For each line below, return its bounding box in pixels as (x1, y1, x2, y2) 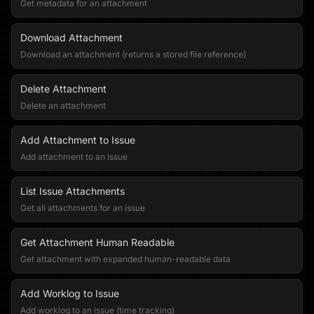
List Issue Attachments (20, 185, 125, 197)
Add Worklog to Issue (20, 287, 119, 299)
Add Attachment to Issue (20, 134, 135, 146)
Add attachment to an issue (20, 151, 128, 162)
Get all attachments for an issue (20, 203, 145, 213)
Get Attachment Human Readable (20, 236, 175, 248)
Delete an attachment (20, 100, 106, 111)
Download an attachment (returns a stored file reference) (20, 49, 246, 60)
